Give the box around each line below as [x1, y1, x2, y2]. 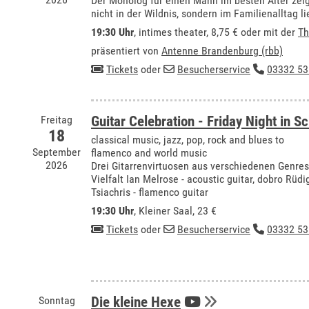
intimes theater [139, 26, 206, 39]
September [32, 146, 81, 159]
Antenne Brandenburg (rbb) [161, 44, 283, 57]
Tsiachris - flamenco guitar [91, 186, 208, 199]
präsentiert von [91, 44, 161, 57]
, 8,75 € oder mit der [206, 26, 298, 39]
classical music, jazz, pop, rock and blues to [91, 133, 284, 146]
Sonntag [38, 294, 75, 307]
